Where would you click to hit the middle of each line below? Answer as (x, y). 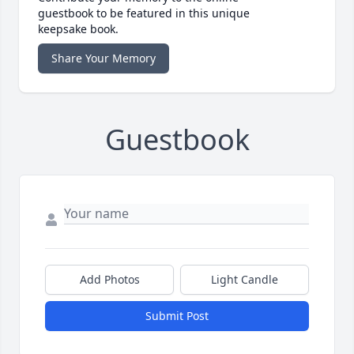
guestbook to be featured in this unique (144, 13)
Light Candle (245, 280)
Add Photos (109, 280)
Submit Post (177, 316)
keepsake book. (78, 29)
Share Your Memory (104, 58)
